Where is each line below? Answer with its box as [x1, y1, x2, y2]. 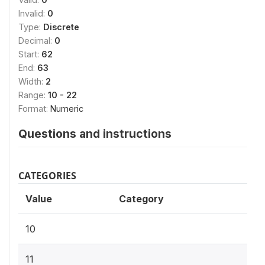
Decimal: [18, 35, 54, 46]
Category [119, 193, 164, 205]
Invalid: [18, 8, 47, 18]
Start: [18, 49, 41, 59]
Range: [18, 90, 48, 100]
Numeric [50, 104, 83, 114]
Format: [18, 104, 50, 114]
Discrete [43, 22, 79, 32]
